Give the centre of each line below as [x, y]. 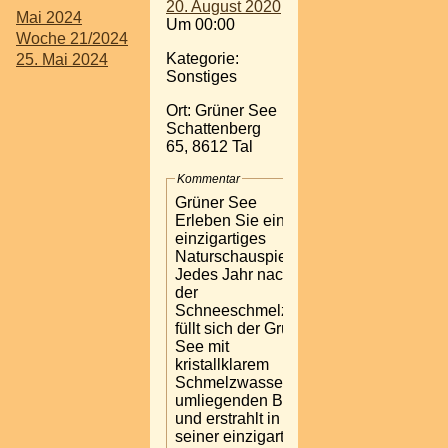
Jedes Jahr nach [233, 274]
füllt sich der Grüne [241, 328]
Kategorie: [202, 58]
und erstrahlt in [227, 418]
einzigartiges [220, 238]
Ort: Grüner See [221, 110]
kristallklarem [222, 364]
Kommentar [208, 178]
